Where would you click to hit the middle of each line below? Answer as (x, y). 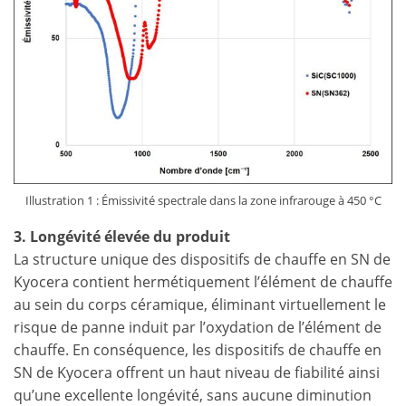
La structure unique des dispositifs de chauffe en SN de (202, 259)
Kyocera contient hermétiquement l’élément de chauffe (203, 282)
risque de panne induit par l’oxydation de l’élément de (198, 327)
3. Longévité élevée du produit (122, 237)
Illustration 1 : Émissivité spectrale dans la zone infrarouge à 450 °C (203, 200)
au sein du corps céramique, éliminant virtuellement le (200, 304)
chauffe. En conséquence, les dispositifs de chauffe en (198, 350)
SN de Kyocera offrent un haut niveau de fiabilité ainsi (197, 372)
